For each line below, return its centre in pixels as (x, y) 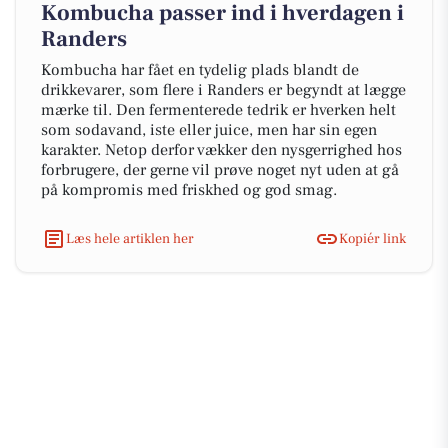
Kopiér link (372, 238)
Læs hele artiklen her (130, 238)
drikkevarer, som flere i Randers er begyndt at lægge (223, 90)
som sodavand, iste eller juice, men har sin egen (209, 130)
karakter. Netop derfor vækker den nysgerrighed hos (221, 150)
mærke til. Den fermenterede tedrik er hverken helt (218, 110)
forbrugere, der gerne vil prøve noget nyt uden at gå (220, 170)
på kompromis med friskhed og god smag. (189, 190)
